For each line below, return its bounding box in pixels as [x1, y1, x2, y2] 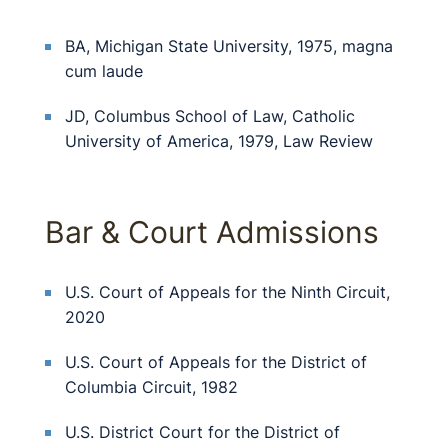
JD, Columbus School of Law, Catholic [65, 106, 355, 126]
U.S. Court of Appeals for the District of [65, 352, 367, 372]
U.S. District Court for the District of [65, 422, 340, 442]
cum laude [65, 61, 143, 81]
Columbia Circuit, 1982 [65, 377, 238, 397]
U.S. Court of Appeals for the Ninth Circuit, [65, 282, 390, 302]
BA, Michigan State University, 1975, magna [65, 36, 393, 56]
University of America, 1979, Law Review [65, 131, 373, 151]
